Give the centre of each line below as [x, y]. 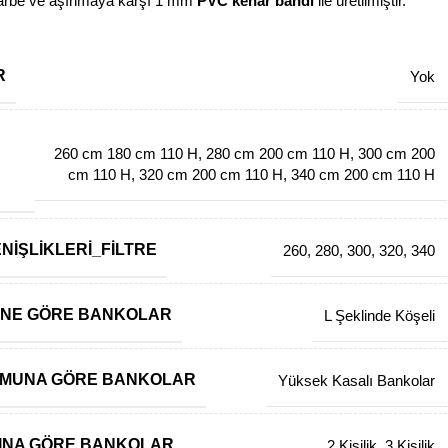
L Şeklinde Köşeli [380, 315]
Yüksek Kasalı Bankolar [357, 380]
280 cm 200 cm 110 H [278, 153]
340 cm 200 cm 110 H [363, 174]
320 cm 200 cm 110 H [211, 174]
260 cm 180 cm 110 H [126, 153]
